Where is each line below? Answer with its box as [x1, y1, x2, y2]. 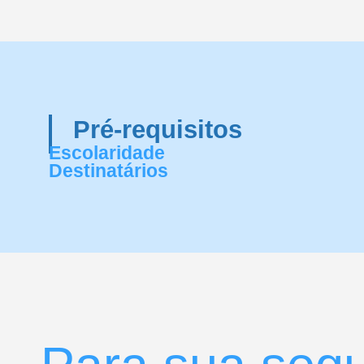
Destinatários [49, 160, 168, 181]
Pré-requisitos [73, 115, 242, 143]
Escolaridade [49, 142, 165, 163]
